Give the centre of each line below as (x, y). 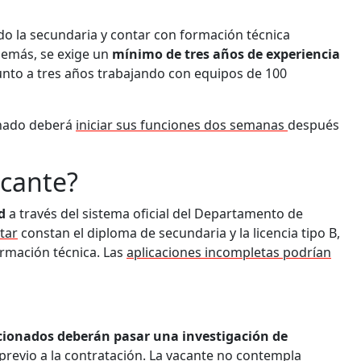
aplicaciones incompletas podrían (229, 252)
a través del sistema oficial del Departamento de (156, 213)
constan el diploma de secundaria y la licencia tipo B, (179, 232)
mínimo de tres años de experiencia (226, 54)
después (313, 124)
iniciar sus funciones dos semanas (182, 124)
